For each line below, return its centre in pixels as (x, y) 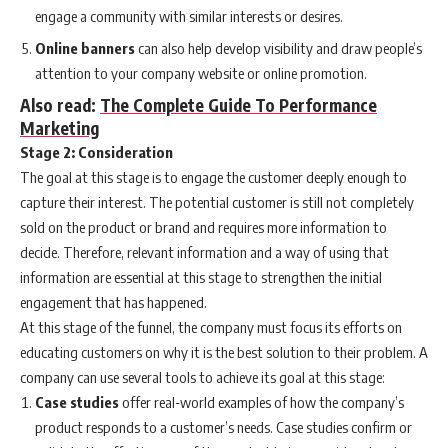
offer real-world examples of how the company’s (261, 401)
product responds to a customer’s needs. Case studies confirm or (223, 426)
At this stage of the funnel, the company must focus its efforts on (211, 326)
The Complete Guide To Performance (238, 104)
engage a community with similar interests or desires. (189, 15)
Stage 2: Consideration (96, 151)
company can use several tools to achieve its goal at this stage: (202, 376)
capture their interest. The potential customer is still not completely (217, 201)
